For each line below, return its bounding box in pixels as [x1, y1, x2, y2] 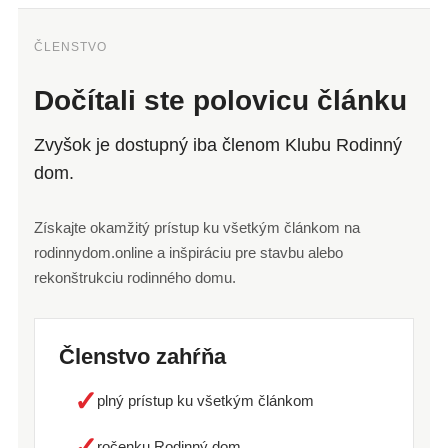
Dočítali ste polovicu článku [33, 85, 407, 117]
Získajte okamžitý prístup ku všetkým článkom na [33, 219, 360, 237]
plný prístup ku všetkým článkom [96, 392, 314, 410]
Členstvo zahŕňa [58, 344, 226, 370]
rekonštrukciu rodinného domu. [33, 269, 236, 287]
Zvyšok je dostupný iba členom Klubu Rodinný [33, 135, 402, 156]
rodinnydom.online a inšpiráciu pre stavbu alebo [33, 244, 343, 262]
